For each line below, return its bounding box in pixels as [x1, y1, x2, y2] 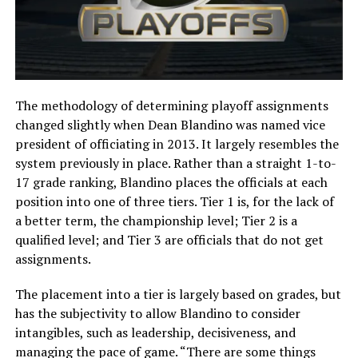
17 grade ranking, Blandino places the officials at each [14, 173, 328, 191]
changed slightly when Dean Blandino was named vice [14, 115, 325, 133]
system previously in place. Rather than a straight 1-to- [14, 153, 336, 172]
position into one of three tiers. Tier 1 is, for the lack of [14, 192, 334, 210]
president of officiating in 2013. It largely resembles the [14, 134, 339, 153]
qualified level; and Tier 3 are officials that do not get [14, 230, 324, 249]
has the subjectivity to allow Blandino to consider [14, 304, 300, 322]
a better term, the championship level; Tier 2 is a [14, 211, 297, 229]
